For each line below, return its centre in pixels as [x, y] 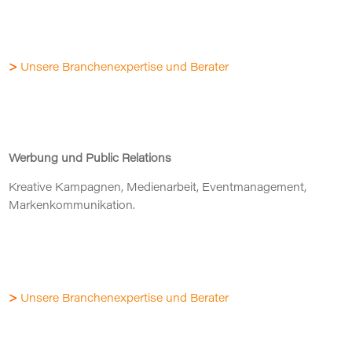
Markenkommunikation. [72, 207]
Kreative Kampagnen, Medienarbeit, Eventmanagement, [158, 189]
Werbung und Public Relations [90, 159]
